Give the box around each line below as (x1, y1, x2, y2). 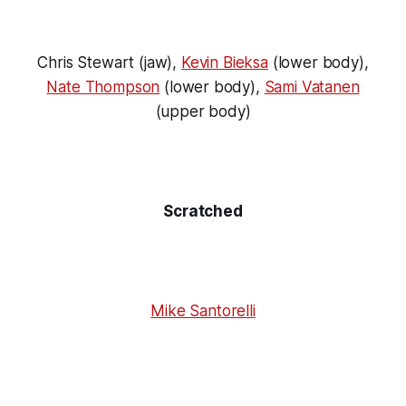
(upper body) (155, 101, 251, 121)
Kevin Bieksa (180, 53, 268, 72)
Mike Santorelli (150, 301, 256, 320)
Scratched (163, 201, 243, 220)
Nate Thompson (46, 77, 160, 96)
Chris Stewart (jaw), (37, 53, 181, 72)
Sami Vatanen (264, 77, 360, 96)
